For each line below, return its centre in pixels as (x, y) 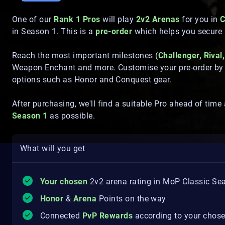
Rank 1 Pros (77, 19)
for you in (200, 19)
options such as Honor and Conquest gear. (92, 80)
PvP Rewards (107, 216)
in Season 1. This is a (54, 31)
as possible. (71, 116)
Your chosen (64, 182)
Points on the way (132, 199)
